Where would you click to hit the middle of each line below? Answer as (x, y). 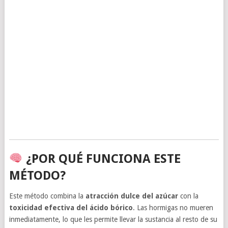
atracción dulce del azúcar (132, 196)
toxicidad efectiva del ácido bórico (71, 207)
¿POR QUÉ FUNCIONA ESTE (102, 159)
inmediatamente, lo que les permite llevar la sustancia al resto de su (113, 219)
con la (188, 196)
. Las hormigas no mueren (173, 207)
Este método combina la (47, 196)
